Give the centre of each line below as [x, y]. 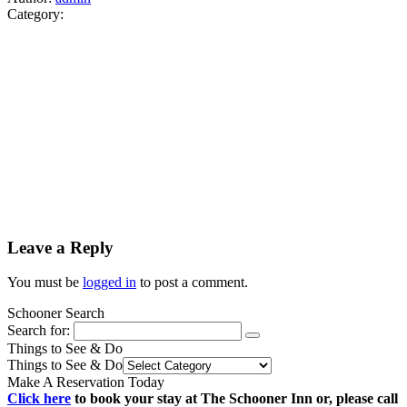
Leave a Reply [60, 247]
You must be [45, 283]
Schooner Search [56, 313]
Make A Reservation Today [86, 382]
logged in [109, 283]
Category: [35, 14]
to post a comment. [192, 283]
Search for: [39, 331]
